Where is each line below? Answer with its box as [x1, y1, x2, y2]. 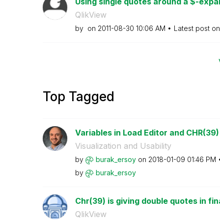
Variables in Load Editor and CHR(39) [75, 128, 219, 137]
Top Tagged [43, 89, 114, 104]
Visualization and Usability [75, 141, 171, 151]
